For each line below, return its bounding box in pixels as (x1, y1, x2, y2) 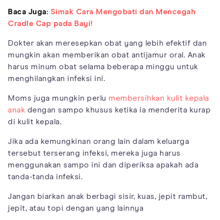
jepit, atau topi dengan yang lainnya (8, 204, 143, 213)
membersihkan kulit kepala (109, 94, 209, 103)
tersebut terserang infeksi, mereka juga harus (8, 149, 181, 158)
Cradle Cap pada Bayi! (8, 20, 93, 28)
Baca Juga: (8, 8, 48, 16)
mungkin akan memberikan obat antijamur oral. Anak (8, 51, 206, 59)
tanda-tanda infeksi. (8, 173, 82, 181)
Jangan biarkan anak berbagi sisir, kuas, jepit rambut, (8, 192, 207, 201)
